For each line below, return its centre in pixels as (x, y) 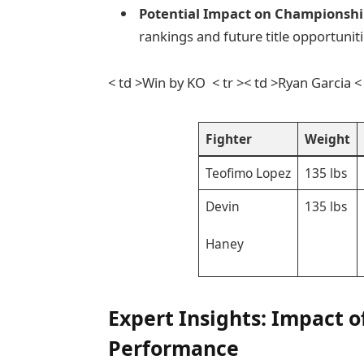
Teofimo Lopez (248, 173)
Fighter (228, 139)
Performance (173, 348)
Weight (327, 139)
